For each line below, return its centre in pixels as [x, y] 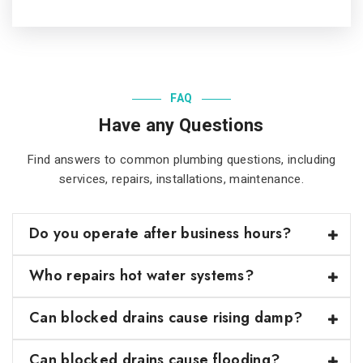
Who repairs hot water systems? [141, 275]
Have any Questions [181, 125]
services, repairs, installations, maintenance [180, 179]
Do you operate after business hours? [160, 233]
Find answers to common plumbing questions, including [181, 159]
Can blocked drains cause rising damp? [166, 317]
